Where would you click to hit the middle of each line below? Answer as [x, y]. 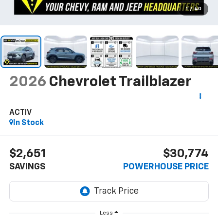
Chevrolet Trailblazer [120, 82]
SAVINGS [27, 167]
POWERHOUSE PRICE [166, 167]
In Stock [28, 123]
